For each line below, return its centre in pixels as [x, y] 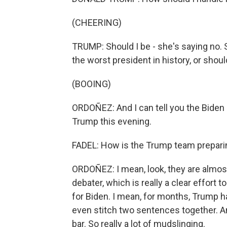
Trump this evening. [112, 121]
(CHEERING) [97, 23]
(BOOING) [91, 84]
